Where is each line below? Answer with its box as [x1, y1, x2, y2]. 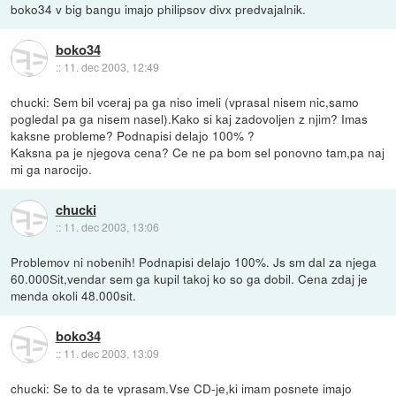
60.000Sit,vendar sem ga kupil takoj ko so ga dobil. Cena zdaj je [11, 270, 369, 288]
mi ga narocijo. [11, 160, 93, 179]
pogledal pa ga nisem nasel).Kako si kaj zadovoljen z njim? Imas [11, 110, 369, 128]
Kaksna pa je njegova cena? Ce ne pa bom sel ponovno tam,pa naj [11, 143, 385, 162]
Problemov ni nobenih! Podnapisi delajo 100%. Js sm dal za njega [11, 253, 377, 271]
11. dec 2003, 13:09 [63, 345, 159, 361]
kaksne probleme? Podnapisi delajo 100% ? [11, 126, 255, 145]
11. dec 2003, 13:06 [63, 218, 159, 234]
